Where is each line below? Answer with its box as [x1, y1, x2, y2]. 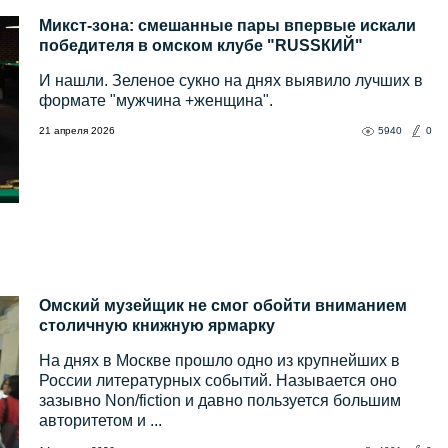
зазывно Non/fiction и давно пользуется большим [39, 392, 401, 410]
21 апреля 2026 [39, 125, 115, 137]
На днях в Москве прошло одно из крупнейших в [39, 352, 400, 370]
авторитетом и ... [39, 412, 162, 430]
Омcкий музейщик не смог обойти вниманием [39, 297, 407, 315]
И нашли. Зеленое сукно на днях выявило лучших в [39, 72, 423, 90]
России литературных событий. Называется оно [39, 372, 397, 390]
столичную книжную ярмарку [39, 317, 275, 335]
